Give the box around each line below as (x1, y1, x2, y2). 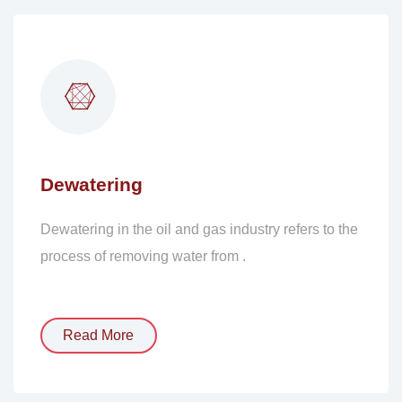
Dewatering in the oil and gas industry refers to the (39, 221, 358, 237)
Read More (63, 327, 135, 343)
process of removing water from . (39, 248, 246, 264)
